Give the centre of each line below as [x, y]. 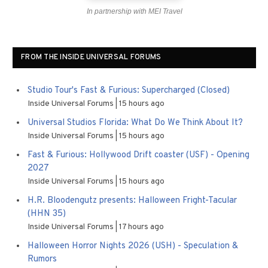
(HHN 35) [47, 214]
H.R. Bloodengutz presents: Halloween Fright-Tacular [132, 201]
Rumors [42, 259]
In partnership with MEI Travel [134, 11]
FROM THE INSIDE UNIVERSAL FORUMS [91, 57]
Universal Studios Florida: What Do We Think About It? [135, 123]
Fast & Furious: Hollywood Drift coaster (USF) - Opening [138, 155]
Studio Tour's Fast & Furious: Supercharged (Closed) [129, 91]
